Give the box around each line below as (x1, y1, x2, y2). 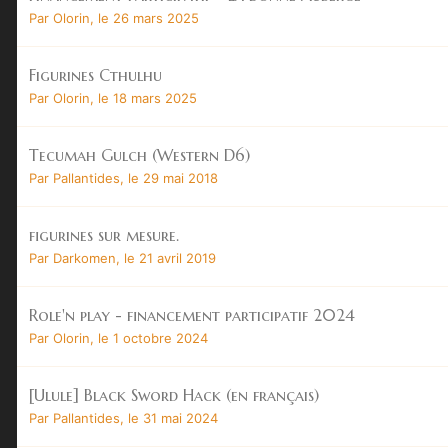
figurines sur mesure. (29, 224, 179, 245)
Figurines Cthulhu (29, 64, 162, 85)
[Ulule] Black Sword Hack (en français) (29, 384, 319, 405)
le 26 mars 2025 (98, 9, 199, 26)
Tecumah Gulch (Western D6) (29, 144, 250, 165)
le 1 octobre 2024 (98, 329, 208, 346)
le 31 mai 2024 (128, 409, 218, 426)
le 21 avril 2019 (124, 249, 216, 266)
